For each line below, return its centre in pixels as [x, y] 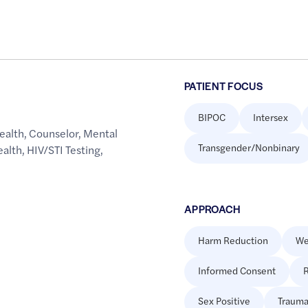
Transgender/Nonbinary [249, 147]
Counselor [54, 133]
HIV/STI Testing [64, 150]
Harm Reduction [233, 240]
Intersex [270, 117]
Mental [101, 133]
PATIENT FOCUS [223, 86]
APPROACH [212, 209]
